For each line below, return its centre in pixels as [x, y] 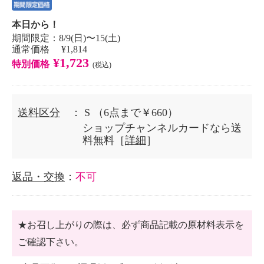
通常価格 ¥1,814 [49, 49]
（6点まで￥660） [136, 113]
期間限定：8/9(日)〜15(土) [66, 38]
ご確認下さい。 [51, 242]
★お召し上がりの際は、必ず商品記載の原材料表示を [131, 225]
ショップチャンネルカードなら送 [162, 128]
